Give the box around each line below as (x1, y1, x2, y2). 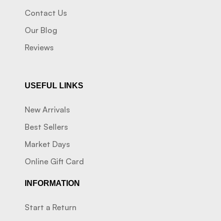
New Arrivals (25, 105, 70, 115)
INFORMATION (25, 179, 80, 188)
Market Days (25, 139, 70, 149)
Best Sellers (25, 122, 68, 132)
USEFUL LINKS (25, 81, 83, 90)
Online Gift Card (25, 156, 84, 167)
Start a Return (25, 202, 76, 213)
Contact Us (25, 8, 67, 18)
